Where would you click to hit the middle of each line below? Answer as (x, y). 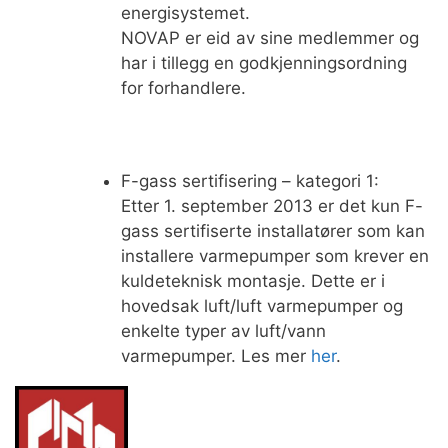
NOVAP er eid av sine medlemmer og (269, 38)
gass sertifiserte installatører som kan (272, 230)
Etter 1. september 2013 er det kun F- (271, 205)
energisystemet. (185, 13)
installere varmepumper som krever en (274, 255)
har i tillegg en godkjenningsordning (263, 63)
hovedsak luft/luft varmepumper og (261, 305)
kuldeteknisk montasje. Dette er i (252, 280)
